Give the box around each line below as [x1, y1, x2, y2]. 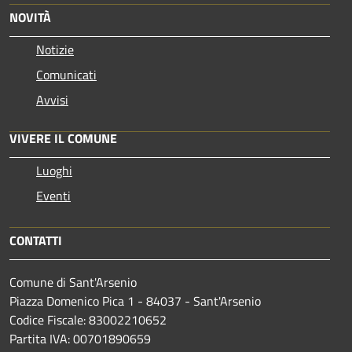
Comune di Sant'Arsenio [9, 273, 137, 292]
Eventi [36, 186, 71, 206]
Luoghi [36, 161, 72, 181]
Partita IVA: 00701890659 [9, 329, 151, 349]
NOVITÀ [9, 8, 51, 27]
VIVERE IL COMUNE [9, 129, 117, 148]
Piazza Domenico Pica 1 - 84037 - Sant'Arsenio [9, 291, 261, 311]
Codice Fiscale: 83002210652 [9, 310, 167, 330]
